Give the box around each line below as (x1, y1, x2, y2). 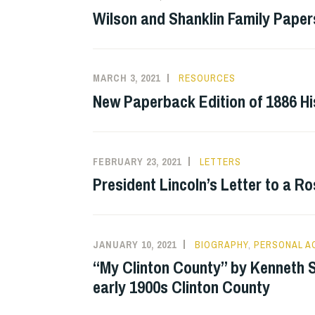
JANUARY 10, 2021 (93, 238, 176, 251)
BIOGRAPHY (195, 238, 248, 251)
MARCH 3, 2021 (93, 72, 160, 85)
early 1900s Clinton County (93, 276, 270, 299)
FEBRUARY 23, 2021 (93, 155, 181, 168)
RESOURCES (179, 72, 236, 85)
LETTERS (200, 155, 241, 168)
